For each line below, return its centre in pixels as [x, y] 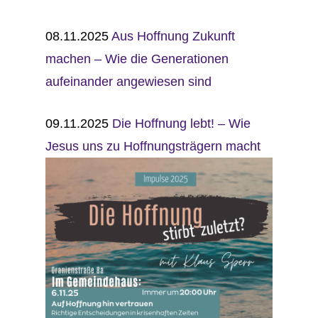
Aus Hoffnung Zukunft [174, 36]
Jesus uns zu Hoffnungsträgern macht [153, 146]
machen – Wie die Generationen [137, 59]
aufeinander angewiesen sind [129, 82]
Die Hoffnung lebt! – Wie [182, 124]
